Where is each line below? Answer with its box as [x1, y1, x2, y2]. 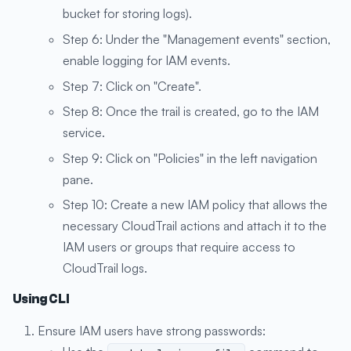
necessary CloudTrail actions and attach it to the [63, 218, 327, 234]
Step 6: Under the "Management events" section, [63, 31, 331, 48]
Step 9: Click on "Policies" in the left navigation [63, 150, 317, 166]
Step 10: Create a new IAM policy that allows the [63, 197, 327, 213]
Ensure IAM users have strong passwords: [38, 323, 266, 339]
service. [63, 125, 105, 141]
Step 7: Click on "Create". [63, 78, 201, 94]
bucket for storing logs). [63, 5, 192, 22]
